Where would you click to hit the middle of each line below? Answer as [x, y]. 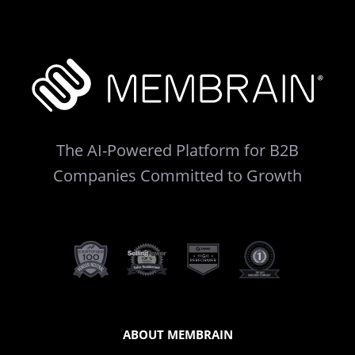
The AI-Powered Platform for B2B [177, 151]
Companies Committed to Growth [177, 176]
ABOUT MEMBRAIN [177, 335]
